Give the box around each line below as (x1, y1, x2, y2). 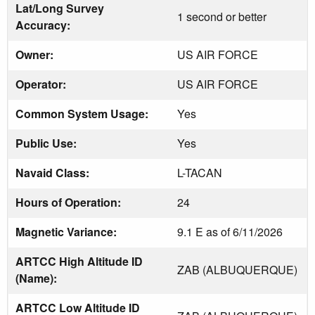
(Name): (15, 269, 60, 286)
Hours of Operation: (15, 193, 124, 210)
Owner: (15, 46, 56, 63)
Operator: (15, 75, 69, 92)
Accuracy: (15, 16, 73, 33)
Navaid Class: (15, 164, 92, 181)
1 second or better (177, 8, 266, 25)
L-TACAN (177, 164, 222, 181)
